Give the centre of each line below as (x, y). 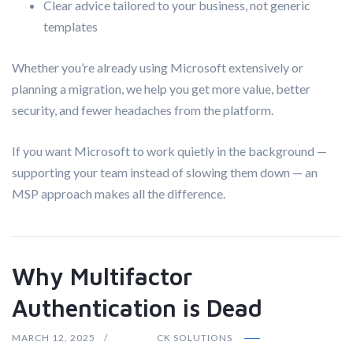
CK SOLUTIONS (195, 337)
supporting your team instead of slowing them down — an (165, 172)
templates (71, 26)
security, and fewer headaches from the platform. (143, 110)
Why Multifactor (102, 276)
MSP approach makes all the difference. (119, 193)
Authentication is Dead (137, 307)
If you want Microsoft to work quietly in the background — (169, 150)
